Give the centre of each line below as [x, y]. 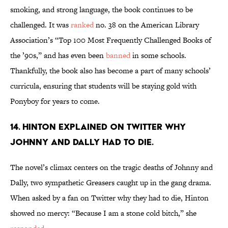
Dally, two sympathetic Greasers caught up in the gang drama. [111, 183]
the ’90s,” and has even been [58, 55]
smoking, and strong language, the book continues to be [102, 10]
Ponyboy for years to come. [55, 101]
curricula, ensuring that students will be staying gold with [103, 86]
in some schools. [158, 55]
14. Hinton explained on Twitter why [98, 127]
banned [118, 55]
